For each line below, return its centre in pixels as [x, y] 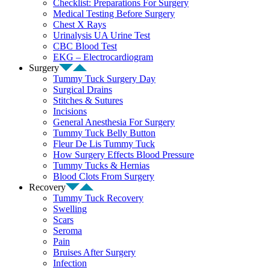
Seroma [67, 231]
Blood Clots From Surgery [104, 176]
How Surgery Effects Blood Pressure [124, 155]
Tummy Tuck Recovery [98, 198]
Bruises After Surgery [94, 252]
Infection [70, 263]
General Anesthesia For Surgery [114, 122]
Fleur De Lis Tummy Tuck [104, 144]
